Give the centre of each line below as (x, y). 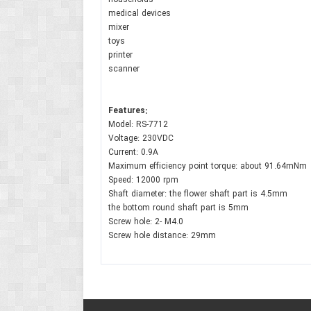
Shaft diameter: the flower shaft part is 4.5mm (197, 194)
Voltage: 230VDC (141, 138)
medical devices (139, 14)
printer (120, 55)
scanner (124, 69)
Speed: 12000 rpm (143, 180)
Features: (127, 111)
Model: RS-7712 (138, 125)
